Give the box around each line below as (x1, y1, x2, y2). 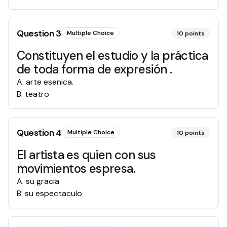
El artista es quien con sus (17, 147, 156, 163)
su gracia (26, 176, 59, 186)
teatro (25, 89, 49, 99)
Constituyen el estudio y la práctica (17, 48, 208, 63)
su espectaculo (25, 188, 82, 199)
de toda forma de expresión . (17, 61, 172, 77)
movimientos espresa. (17, 161, 135, 176)
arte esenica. (26, 77, 73, 87)
